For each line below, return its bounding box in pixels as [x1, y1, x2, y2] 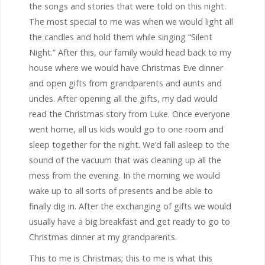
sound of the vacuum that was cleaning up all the [29, 154, 221, 166]
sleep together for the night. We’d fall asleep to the [29, 138, 230, 150]
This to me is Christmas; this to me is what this [29, 252, 212, 264]
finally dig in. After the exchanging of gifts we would [29, 200, 231, 212]
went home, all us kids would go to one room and [29, 123, 224, 135]
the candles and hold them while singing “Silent [29, 31, 212, 43]
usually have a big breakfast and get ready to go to [29, 215, 230, 227]
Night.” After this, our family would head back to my [29, 46, 231, 58]
